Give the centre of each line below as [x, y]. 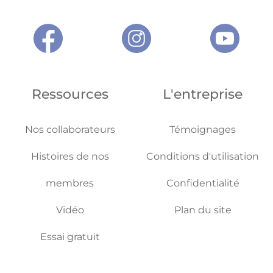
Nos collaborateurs [70, 129]
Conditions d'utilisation [203, 156]
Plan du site [203, 210]
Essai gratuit [70, 237]
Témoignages [203, 129]
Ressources [70, 94]
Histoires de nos [70, 156]
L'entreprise [203, 94]
